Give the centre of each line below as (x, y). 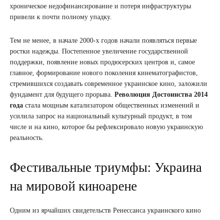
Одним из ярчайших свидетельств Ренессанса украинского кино (105, 210)
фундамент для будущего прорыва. (62, 94)
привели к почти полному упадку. (61, 17)
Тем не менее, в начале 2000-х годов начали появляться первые (103, 40)
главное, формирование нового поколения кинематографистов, (104, 73)
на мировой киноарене (73, 186)
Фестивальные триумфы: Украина (106, 167)
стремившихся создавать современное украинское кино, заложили (109, 83)
